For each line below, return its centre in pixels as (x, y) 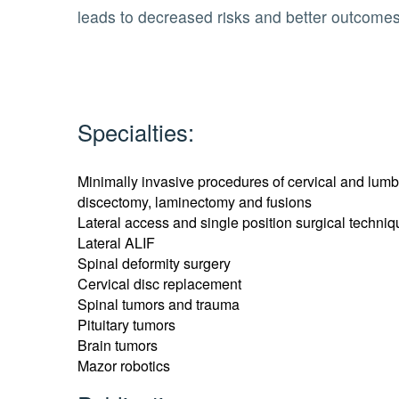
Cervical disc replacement (160, 284)
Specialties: (136, 131)
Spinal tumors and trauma (159, 305)
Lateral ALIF (117, 243)
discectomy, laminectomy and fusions (195, 202)
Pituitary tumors (127, 325)
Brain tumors (118, 346)
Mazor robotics (124, 366)
